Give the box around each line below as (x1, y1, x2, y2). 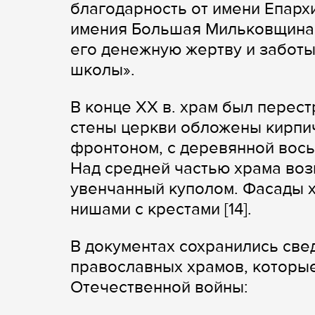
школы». (70, 60, 135, 81)
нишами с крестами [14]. (70, 199, 252, 220)
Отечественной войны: (70, 277, 248, 298)
